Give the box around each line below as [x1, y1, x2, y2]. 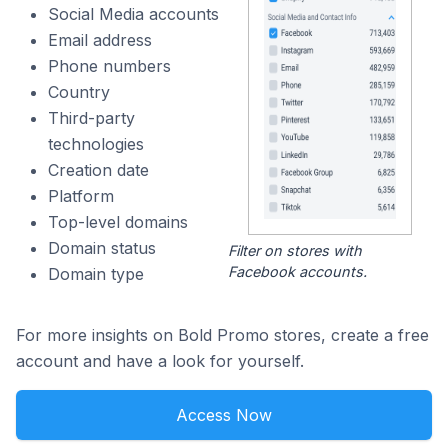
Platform [48, 186, 114, 206]
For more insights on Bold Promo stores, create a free [16, 325, 429, 346]
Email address [48, 30, 152, 50]
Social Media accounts [48, 4, 219, 24]
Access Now [176, 405, 272, 426]
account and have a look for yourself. [16, 351, 304, 372]
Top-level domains [48, 212, 188, 232]
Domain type [48, 264, 144, 284]
